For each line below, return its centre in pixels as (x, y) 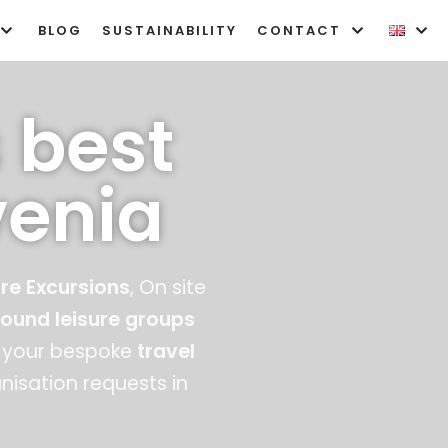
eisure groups (127, 319)
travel (166, 351)
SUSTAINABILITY (169, 30)
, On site (167, 287)
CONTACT (299, 30)
